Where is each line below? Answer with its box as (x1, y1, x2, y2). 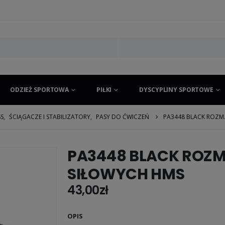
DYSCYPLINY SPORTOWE (139, 85, 213, 94)
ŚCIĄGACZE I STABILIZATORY (9, 112, 90, 121)
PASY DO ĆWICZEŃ (96, 112, 149, 121)
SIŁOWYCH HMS (67, 163, 185, 185)
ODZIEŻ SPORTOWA (10, 85, 69, 94)
